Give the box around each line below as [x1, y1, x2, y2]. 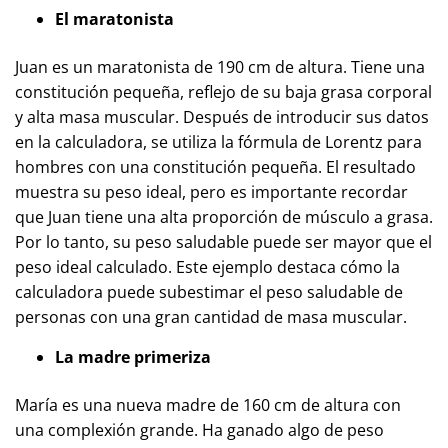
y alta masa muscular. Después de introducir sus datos [15, 106, 429, 128]
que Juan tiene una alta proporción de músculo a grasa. [15, 206, 433, 228]
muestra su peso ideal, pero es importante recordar [15, 181, 408, 203]
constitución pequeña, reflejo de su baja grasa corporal [15, 81, 432, 103]
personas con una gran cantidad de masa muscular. [15, 306, 407, 328]
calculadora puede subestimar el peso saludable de [15, 281, 403, 303]
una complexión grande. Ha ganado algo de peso [15, 419, 384, 441]
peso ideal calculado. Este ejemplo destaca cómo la [15, 256, 400, 278]
